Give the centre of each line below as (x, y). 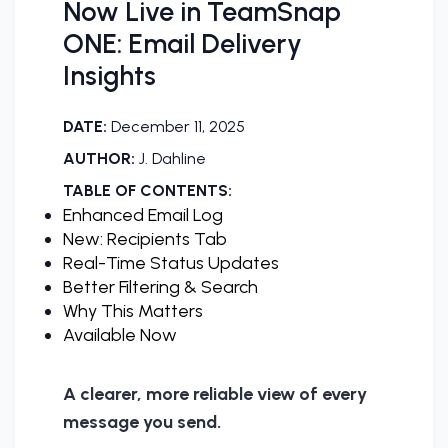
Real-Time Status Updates (171, 263)
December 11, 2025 (178, 127)
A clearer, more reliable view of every (215, 393)
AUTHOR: (99, 159)
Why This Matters (133, 311)
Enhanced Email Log (143, 215)
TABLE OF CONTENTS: (147, 191)
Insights (109, 76)
